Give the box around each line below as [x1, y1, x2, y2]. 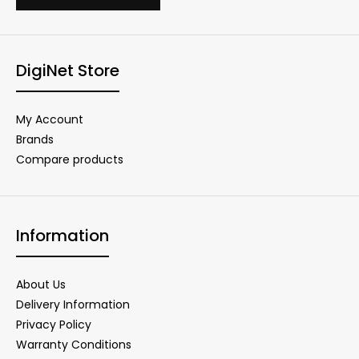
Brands [16, 131, 54, 147]
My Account [16, 111, 83, 127]
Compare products [16, 151, 123, 167]
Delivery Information [16, 296, 130, 313]
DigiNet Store [16, 58, 119, 82]
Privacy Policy [16, 316, 91, 333]
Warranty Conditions [16, 336, 131, 353]
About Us [16, 276, 66, 292]
